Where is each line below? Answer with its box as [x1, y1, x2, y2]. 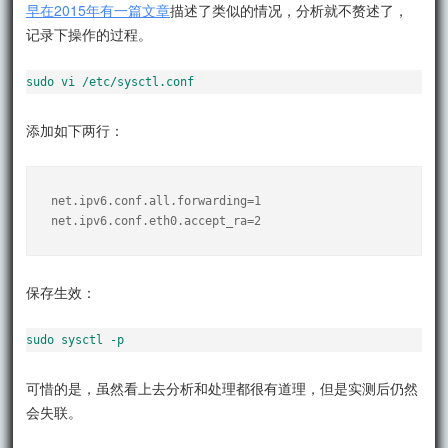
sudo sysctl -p [26, 332, 125, 347]
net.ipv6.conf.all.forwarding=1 [51, 193, 262, 208]
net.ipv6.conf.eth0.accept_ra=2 [51, 213, 262, 228]
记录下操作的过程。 [26, 23, 153, 44]
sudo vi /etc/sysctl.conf [26, 74, 195, 89]
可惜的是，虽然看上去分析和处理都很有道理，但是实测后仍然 [26, 377, 419, 398]
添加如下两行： [26, 119, 125, 140]
